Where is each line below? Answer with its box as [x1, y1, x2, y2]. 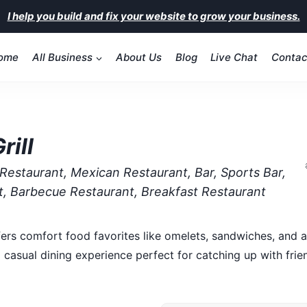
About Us [116, 51, 162, 64]
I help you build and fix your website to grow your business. [7, 10, 300, 23]
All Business [32, 51, 93, 64]
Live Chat [210, 51, 258, 64]
